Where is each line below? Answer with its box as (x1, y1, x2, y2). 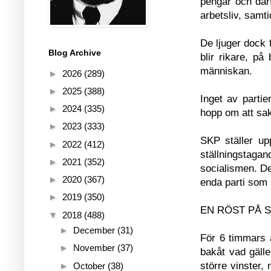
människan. (200, 65, 252, 76)
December (73, 225, 117, 235)
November (73, 243, 117, 253)
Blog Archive (48, 47, 101, 57)
